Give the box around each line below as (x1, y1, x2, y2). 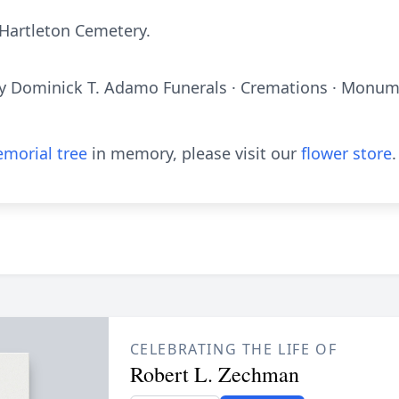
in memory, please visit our (87, 142, 301, 164)
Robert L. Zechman (129, 360, 299, 388)
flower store (301, 142, 392, 164)
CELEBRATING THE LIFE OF (129, 339, 338, 359)
